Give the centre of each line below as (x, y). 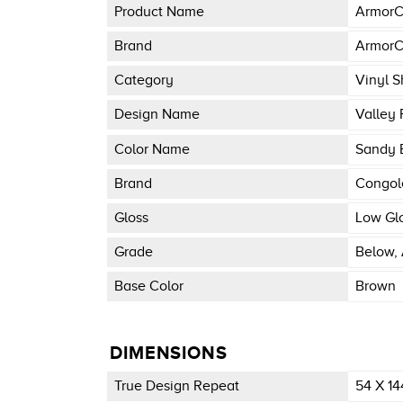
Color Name (152, 149)
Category (143, 81)
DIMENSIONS (168, 352)
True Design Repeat (176, 385)
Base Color (148, 287)
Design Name (157, 115)
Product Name (159, 11)
